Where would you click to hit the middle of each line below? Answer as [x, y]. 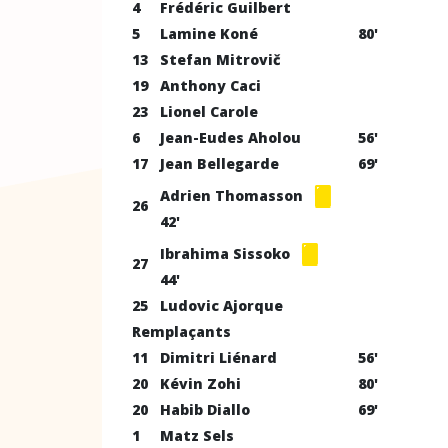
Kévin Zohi [200, 383]
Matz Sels [197, 435]
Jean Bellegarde [219, 163]
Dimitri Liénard [218, 357]
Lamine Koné [209, 33]
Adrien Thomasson [233, 195]
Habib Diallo [205, 409]
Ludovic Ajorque [221, 305]
